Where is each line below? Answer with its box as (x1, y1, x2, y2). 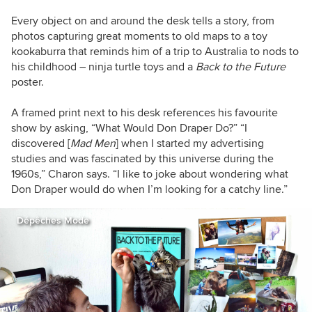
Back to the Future (196, 59, 286, 74)
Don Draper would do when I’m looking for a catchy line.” (11, 182, 288, 196)
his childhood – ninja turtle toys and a (11, 59, 196, 74)
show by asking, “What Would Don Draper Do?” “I (11, 120, 247, 135)
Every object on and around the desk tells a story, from (11, 13, 274, 28)
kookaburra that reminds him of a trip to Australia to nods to (11, 44, 299, 58)
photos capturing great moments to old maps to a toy (11, 29, 267, 43)
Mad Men (70, 136, 116, 150)
